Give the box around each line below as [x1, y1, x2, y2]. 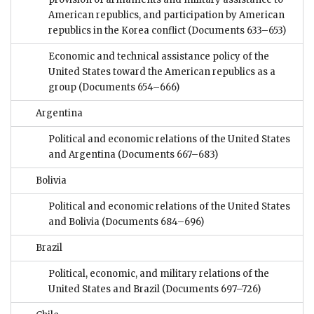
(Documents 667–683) [118, 149, 218, 161]
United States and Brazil [48, 283, 162, 296]
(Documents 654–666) [78, 81, 179, 94]
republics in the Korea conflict [48, 25, 188, 37]
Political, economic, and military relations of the [48, 268, 269, 280]
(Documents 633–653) [188, 25, 286, 37]
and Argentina [48, 149, 118, 161]
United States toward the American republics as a [48, 66, 275, 78]
